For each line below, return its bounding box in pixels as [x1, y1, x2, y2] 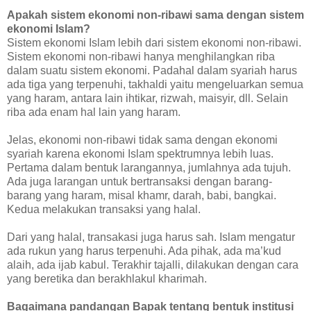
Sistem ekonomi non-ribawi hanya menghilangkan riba [7, 50, 275, 62]
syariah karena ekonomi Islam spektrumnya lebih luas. [7, 147, 274, 160]
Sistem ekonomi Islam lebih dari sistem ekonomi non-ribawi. [7, 36, 301, 49]
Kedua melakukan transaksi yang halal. [7, 203, 201, 215]
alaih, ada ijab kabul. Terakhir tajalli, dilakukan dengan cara [7, 258, 299, 271]
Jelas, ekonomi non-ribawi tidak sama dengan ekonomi [7, 133, 278, 146]
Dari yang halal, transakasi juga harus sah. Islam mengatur [7, 230, 295, 243]
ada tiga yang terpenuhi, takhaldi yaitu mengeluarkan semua [7, 78, 303, 90]
